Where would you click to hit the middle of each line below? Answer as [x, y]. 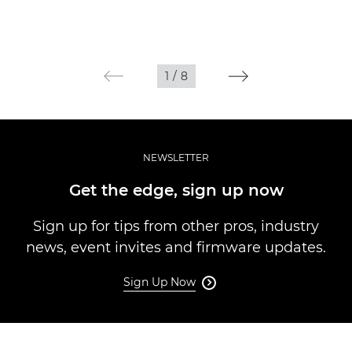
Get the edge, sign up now [176, 190]
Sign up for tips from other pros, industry [176, 226]
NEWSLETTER [176, 157]
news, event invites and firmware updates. [176, 247]
